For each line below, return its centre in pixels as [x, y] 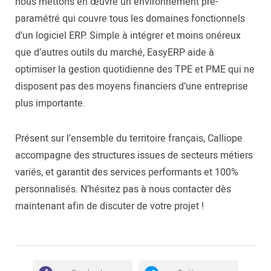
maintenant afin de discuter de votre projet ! [109, 206]
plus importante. [50, 103]
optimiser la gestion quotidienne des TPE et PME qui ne [135, 70]
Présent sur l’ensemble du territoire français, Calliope [129, 139]
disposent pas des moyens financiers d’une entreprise [132, 87]
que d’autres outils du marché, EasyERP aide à [115, 53]
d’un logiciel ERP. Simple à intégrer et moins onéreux [128, 36]
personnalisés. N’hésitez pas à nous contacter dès [123, 189]
